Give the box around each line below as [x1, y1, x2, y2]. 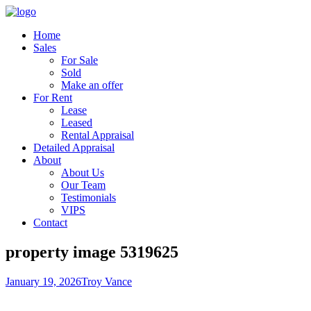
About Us [61, 167, 104, 178]
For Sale [61, 54, 98, 66]
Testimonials [61, 192, 116, 203]
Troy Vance [81, 275, 132, 287]
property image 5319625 [6, 242, 178, 261]
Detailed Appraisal [33, 142, 115, 153]
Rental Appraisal [61, 129, 134, 141]
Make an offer [61, 79, 123, 91]
